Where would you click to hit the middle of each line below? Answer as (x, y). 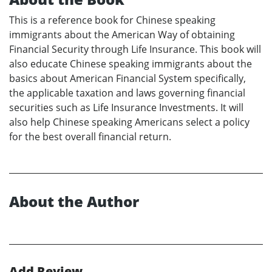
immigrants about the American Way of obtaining (122, 35)
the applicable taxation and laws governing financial (127, 93)
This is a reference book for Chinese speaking (112, 20)
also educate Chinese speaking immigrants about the (131, 64)
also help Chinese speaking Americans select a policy (129, 122)
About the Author (74, 202)
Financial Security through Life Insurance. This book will (135, 49)
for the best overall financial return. (90, 137)
